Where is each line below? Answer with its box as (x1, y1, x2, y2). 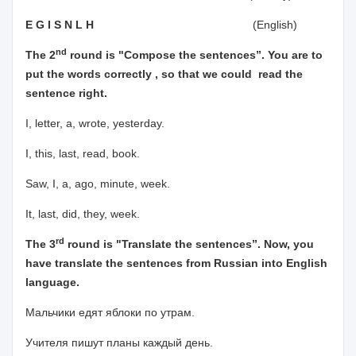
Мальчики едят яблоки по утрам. (25, 306, 195, 319)
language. (25, 276, 79, 288)
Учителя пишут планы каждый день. (25, 336, 213, 349)
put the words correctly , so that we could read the (25, 68, 303, 80)
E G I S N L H (25, 18, 94, 31)
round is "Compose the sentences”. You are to (67, 48, 323, 61)
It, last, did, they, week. (25, 207, 140, 220)
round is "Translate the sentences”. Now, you (64, 238, 314, 250)
